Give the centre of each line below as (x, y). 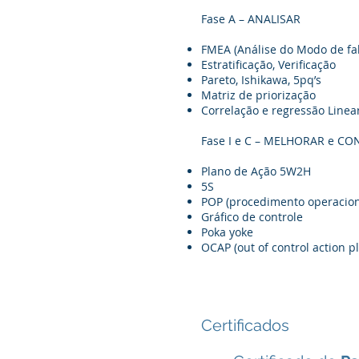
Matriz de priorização (258, 95)
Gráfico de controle (252, 216)
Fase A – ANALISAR (251, 18)
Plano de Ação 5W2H (256, 171)
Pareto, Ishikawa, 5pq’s (261, 79)
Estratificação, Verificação (268, 64)
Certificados (245, 325)
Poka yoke (227, 232)
